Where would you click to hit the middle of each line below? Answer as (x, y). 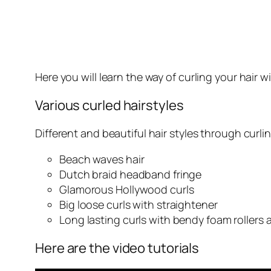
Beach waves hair (102, 159)
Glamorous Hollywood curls (127, 190)
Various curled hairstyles (109, 106)
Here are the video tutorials (117, 248)
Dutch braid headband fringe (131, 175)
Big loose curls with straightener (139, 205)
